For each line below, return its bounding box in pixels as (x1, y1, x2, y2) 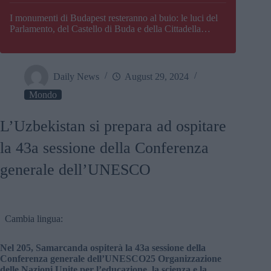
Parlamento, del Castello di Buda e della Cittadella (10, 24, 201, 34)
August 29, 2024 (125, 71, 189, 82)
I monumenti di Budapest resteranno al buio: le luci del (10, 13, 218, 24)
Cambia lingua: (5, 214, 63, 224)
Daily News (53, 71, 99, 82)
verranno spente (10, 34, 70, 45)
